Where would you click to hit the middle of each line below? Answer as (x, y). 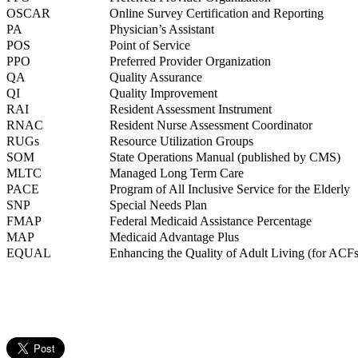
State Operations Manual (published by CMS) (225, 157)
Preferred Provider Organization (190, 62)
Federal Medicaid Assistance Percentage (211, 221)
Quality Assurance (156, 78)
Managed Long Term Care (177, 173)
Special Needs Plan (158, 205)
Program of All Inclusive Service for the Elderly (230, 189)
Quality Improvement (163, 93)
